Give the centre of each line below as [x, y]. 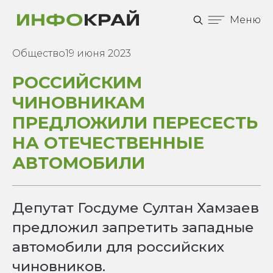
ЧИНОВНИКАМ [79, 102]
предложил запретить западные [133, 227]
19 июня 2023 [98, 53]
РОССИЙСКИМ [77, 82]
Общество [39, 53]
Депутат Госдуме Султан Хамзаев [136, 208]
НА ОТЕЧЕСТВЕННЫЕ [108, 143]
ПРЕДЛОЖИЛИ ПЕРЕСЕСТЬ [135, 122]
